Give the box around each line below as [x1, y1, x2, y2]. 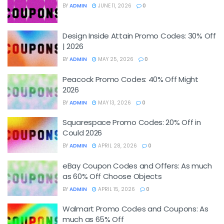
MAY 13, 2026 [96, 98, 131, 106]
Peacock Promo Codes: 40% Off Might [62, 73, 198, 84]
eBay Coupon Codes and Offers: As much [62, 160, 212, 171]
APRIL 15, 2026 [96, 185, 135, 193]
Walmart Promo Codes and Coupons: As [62, 203, 208, 214]
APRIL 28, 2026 [96, 142, 137, 149]
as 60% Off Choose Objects [62, 170, 162, 181]
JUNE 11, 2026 [96, 1, 131, 9]
